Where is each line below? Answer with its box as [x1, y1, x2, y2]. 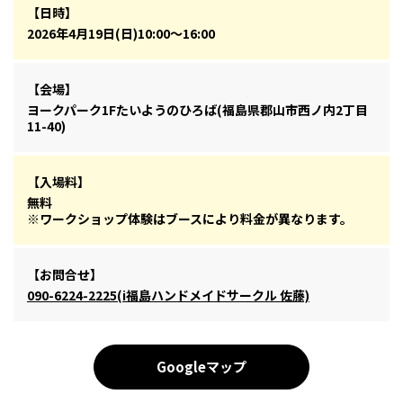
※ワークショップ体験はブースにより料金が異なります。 [27, 210, 353, 228]
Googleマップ [157, 356, 246, 376]
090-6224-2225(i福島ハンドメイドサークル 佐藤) [27, 286, 309, 305]
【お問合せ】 [27, 265, 103, 284]
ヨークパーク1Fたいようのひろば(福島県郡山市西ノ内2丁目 [27, 101, 368, 120]
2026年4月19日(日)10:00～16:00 [27, 24, 215, 43]
